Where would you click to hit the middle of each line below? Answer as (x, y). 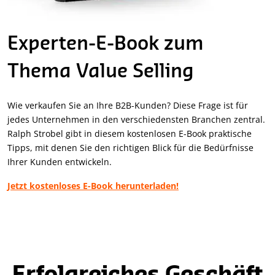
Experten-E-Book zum (106, 44)
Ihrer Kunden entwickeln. (60, 161)
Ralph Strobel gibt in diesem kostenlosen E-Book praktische (130, 133)
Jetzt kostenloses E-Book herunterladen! (93, 185)
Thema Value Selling (101, 72)
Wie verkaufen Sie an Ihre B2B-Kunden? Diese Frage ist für (128, 105)
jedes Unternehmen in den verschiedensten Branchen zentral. (136, 119)
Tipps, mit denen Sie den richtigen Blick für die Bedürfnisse (106, 147)
